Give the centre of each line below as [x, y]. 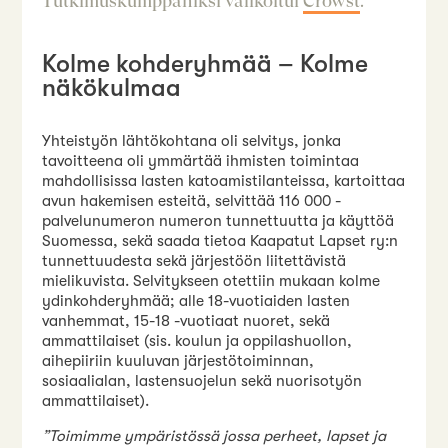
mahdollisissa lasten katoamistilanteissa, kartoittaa [224, 180]
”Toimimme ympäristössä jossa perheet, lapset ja [214, 436]
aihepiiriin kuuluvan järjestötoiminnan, [178, 360]
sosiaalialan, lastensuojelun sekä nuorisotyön [202, 380]
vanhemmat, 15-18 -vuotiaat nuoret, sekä [186, 320]
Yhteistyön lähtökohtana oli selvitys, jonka [192, 140]
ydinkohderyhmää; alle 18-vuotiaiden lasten [196, 300]
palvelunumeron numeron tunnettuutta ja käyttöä [218, 220]
